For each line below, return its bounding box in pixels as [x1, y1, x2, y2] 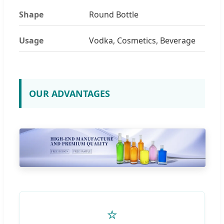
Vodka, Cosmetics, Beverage [89, 34, 195, 46]
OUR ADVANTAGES [29, 87, 110, 99]
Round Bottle [89, 8, 138, 20]
